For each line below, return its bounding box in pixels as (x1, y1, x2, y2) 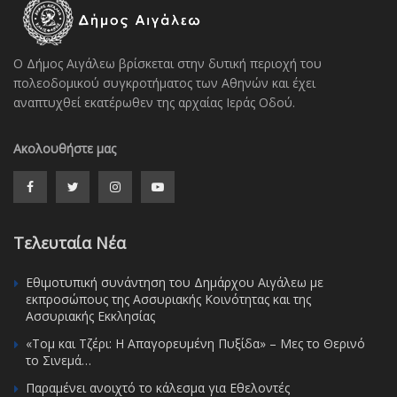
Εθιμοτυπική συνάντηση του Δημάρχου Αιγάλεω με (26, 273, 323, 291)
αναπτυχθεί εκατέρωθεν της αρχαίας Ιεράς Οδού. (13, 93, 295, 111)
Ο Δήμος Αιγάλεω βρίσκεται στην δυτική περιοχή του (13, 54, 322, 72)
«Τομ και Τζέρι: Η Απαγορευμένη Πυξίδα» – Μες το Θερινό (26, 334, 365, 352)
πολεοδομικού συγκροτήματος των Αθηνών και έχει (13, 74, 315, 91)
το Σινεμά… (26, 351, 91, 369)
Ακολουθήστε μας (13, 139, 116, 157)
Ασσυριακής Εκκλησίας (26, 307, 155, 324)
